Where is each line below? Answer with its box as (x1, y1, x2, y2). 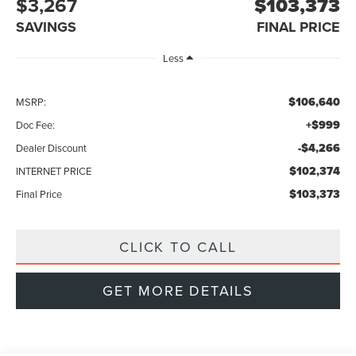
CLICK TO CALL (119, 236, 237, 257)
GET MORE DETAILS (103, 280, 253, 300)
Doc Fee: (16, 117, 56, 132)
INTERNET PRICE (16, 163, 92, 178)
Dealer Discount (16, 140, 87, 155)
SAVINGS (16, 16, 77, 37)
